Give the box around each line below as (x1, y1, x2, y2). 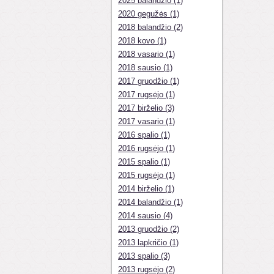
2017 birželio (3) (118, 103, 174, 113)
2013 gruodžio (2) (118, 224, 179, 234)
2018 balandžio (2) (118, 23, 183, 32)
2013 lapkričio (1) (118, 238, 179, 247)
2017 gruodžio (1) (118, 76, 179, 86)
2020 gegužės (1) (118, 9, 179, 18)
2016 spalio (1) (118, 130, 170, 139)
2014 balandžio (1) (118, 198, 183, 207)
